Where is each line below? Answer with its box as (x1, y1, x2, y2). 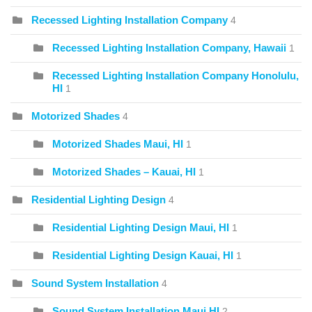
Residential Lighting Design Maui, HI (52, 221, 229, 234)
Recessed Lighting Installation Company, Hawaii (52, 42, 286, 54)
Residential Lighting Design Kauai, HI (52, 249, 233, 262)
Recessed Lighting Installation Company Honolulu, (52, 70, 299, 82)
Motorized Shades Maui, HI (52, 138, 183, 150)
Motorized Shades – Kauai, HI (52, 166, 196, 178)
